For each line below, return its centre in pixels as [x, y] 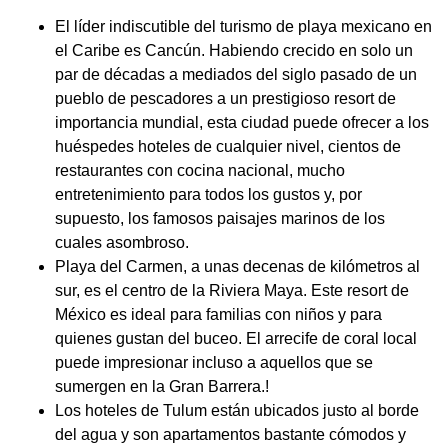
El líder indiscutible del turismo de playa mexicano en [243, 27]
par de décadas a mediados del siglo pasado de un [236, 75]
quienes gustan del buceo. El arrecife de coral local [236, 339]
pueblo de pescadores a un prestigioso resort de [225, 99]
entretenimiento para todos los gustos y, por [208, 195]
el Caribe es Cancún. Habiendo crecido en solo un [234, 51]
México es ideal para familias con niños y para [218, 315]
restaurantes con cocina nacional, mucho [200, 171]
